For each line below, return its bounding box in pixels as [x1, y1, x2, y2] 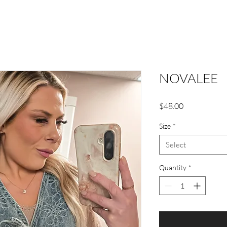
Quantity [159, 163, 186, 172]
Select [166, 140, 186, 150]
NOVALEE [159, 70, 218, 87]
